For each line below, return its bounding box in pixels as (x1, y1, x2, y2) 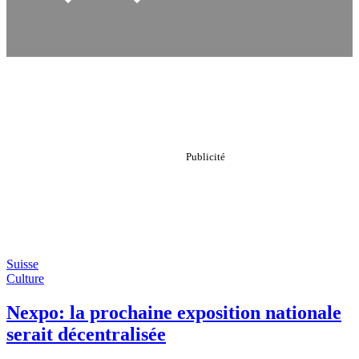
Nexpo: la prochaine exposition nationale (6, 301, 341, 323)
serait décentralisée (6, 323, 166, 345)
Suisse (6, 257, 38, 271)
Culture (6, 272, 44, 285)
